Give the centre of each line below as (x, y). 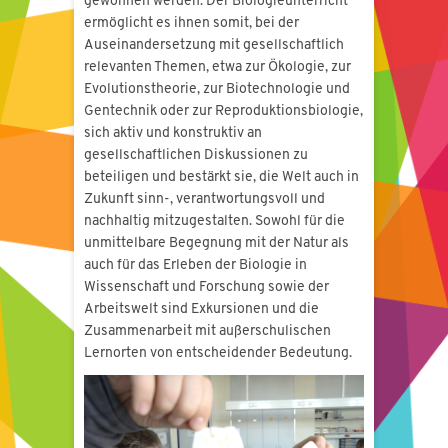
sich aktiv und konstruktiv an (173, 134)
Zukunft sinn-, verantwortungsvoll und (204, 200)
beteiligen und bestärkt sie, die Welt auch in (221, 178)
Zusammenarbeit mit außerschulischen (207, 332)
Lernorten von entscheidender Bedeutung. (218, 354)
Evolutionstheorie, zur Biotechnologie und (217, 90)
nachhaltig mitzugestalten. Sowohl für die (214, 222)
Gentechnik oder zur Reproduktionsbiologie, (223, 112)
